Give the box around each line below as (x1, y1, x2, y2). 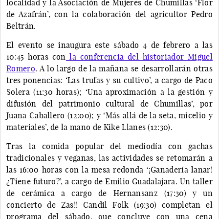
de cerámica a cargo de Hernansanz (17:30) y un (6, 188, 213, 198)
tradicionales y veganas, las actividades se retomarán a (6, 153, 213, 163)
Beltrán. (6, 21, 38, 31)
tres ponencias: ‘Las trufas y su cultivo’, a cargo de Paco (6, 75, 213, 85)
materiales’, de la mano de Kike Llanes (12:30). (6, 122, 175, 132)
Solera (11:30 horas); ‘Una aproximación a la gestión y (6, 87, 213, 97)
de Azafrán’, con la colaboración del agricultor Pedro (6, 9, 213, 19)
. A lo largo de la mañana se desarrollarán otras (35, 63, 213, 73)
